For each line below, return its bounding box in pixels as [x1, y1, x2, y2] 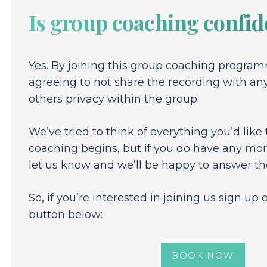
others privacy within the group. [29, 92, 199, 106]
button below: [29, 208, 103, 222]
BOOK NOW [172, 250, 234, 262]
